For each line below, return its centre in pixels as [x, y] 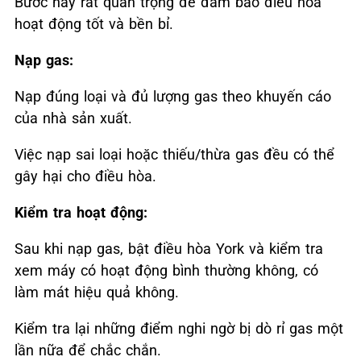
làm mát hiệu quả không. [97, 292]
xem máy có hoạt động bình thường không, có [166, 270]
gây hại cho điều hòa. [85, 176]
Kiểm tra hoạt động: [81, 212]
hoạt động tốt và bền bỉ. [94, 23]
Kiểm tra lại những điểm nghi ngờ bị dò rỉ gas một [179, 328]
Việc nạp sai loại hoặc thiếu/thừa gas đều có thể [174, 154]
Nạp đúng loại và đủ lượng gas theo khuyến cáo [173, 96]
